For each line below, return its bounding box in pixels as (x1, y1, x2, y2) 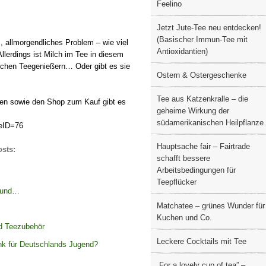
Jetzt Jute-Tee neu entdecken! (157, 23, 261, 32)
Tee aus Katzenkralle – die (157, 94, 248, 103)
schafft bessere (157, 154, 210, 163)
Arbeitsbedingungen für (157, 166, 236, 175)
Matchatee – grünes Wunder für (157, 201, 265, 210)
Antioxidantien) (157, 47, 208, 56)
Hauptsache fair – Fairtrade (157, 142, 250, 151)
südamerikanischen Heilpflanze (157, 118, 264, 127)
